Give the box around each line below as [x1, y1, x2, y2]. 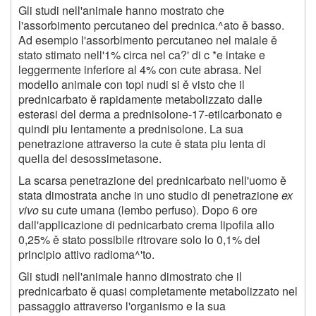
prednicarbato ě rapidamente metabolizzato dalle [18, 90, 262, 107]
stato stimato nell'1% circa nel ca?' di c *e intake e [18, 46, 265, 63]
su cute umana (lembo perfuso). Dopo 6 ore [39, 201, 257, 218]
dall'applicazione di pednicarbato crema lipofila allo [18, 216, 274, 233]
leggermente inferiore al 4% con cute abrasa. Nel [18, 61, 262, 78]
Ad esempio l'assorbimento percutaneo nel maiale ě [18, 31, 277, 48]
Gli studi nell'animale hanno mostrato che [18, 1, 224, 18]
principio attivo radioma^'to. [18, 245, 154, 262]
